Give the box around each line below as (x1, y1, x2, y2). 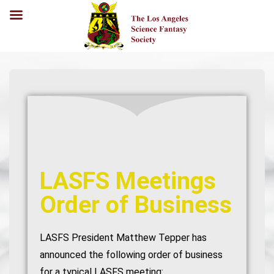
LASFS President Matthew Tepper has (40, 232, 207, 243)
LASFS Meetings (40, 167, 216, 195)
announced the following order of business (40, 249, 223, 261)
